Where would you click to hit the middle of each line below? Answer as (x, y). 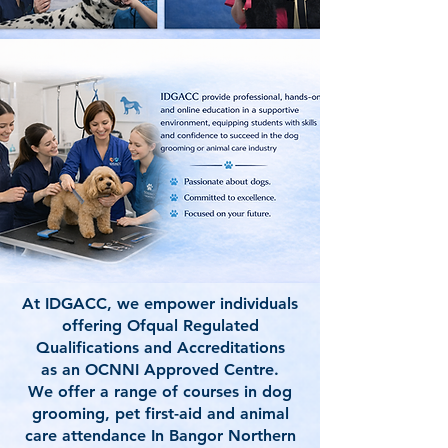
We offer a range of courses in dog (160, 391)
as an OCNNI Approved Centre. (160, 369)
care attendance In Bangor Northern (160, 435)
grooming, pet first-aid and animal (160, 413)
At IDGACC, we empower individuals (160, 303)
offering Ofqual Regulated (160, 325)
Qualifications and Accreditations (160, 347)
